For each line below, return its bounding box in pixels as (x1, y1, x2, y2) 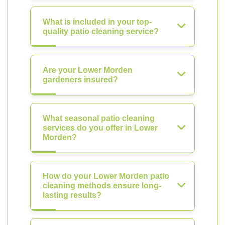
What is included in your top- (43, 18, 152, 26)
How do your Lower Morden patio (43, 172, 169, 180)
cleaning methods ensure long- (43, 181, 161, 190)
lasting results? (43, 191, 101, 199)
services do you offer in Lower (43, 124, 158, 132)
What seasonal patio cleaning (43, 114, 155, 123)
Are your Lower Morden (43, 66, 133, 74)
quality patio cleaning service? (43, 27, 159, 36)
